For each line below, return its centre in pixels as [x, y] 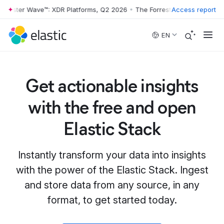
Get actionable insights [112, 85]
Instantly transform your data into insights [112, 155]
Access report [194, 9]
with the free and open [112, 107]
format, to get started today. [112, 200]
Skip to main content [40, 13]
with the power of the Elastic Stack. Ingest [112, 170]
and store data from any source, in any [112, 185]
